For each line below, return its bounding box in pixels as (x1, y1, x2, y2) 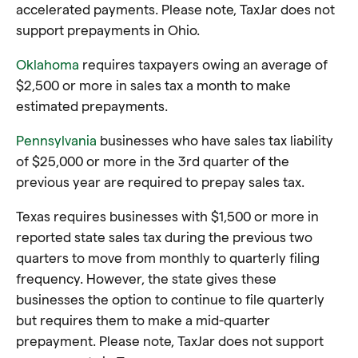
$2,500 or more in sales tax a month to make (16, 77, 291, 93)
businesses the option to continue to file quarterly (16, 291, 324, 307)
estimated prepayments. (16, 97, 168, 113)
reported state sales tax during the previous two (16, 229, 312, 245)
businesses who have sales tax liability (97, 132, 333, 148)
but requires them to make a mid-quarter (16, 312, 270, 328)
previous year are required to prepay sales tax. (16, 173, 304, 189)
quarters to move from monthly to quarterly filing (16, 249, 320, 265)
